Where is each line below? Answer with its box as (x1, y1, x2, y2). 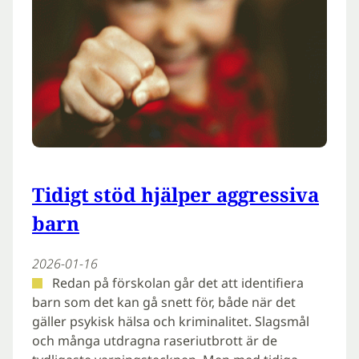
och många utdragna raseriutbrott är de (32, 332, 277, 350)
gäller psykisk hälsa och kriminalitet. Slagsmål (32, 313, 309, 331)
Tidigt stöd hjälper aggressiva (32, 181, 319, 208)
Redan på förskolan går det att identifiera (48, 274, 304, 292)
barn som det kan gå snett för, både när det (32, 293, 296, 312)
